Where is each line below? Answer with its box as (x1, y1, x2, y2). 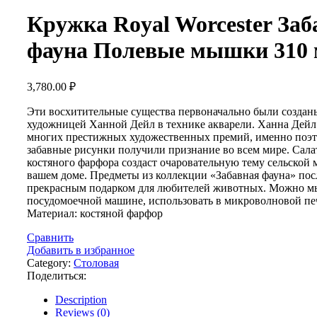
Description (55, 294, 107, 306)
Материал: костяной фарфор (27, 207, 163, 220)
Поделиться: (27, 270, 86, 282)
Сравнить (27, 231, 74, 244)
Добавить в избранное (27, 244, 134, 257)
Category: (27, 257, 71, 270)
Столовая (74, 257, 119, 270)
